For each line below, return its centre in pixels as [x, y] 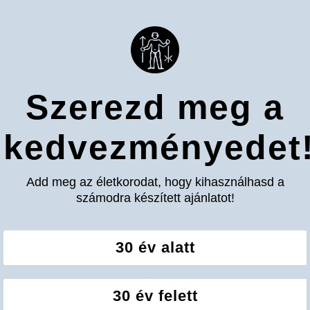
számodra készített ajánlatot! [155, 198]
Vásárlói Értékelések [155, 284]
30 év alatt [155, 248]
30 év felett [155, 296]
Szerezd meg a [155, 108]
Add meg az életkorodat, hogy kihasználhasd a [155, 182]
